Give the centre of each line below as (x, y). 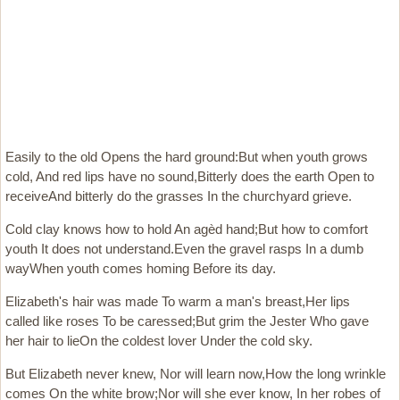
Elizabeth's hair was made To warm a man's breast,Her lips (178, 301)
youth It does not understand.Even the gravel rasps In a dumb (184, 249)
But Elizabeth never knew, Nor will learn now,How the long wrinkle (196, 374)
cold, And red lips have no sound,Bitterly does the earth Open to (190, 176)
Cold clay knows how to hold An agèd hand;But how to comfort (187, 229)
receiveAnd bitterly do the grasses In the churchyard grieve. (179, 196)
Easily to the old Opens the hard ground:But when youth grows (187, 157)
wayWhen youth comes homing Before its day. (141, 268)
